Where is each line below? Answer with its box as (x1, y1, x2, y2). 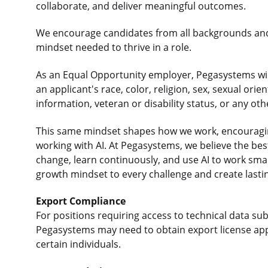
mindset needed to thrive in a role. (36, 41, 191, 54)
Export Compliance (36, 194, 126, 208)
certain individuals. (36, 237, 121, 251)
